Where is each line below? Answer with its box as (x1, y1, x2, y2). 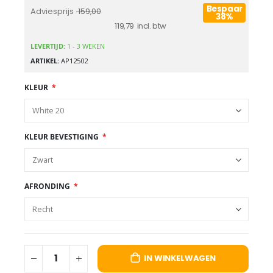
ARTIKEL (30, 56, 57, 66)
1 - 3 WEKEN (67, 41, 105, 51)
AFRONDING (24, 180, 70, 191)
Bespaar (206, 2, 243, 15)
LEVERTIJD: (30, 41, 67, 51)
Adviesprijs (30, 5, 74, 17)
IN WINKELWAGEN (144, 252, 216, 264)
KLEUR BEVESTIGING (24, 131, 99, 142)
